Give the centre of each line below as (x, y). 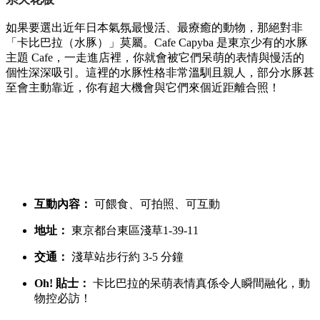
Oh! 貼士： (62, 283)
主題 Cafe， (35, 57)
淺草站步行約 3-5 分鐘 (126, 257)
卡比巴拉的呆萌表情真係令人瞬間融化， (194, 283)
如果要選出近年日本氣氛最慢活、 (91, 27)
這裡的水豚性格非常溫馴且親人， (171, 72)
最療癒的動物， (217, 27)
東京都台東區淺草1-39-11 (134, 230)
